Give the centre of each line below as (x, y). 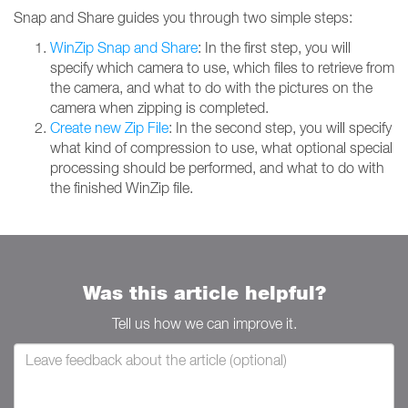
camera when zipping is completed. (159, 107)
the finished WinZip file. (122, 188)
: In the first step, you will (274, 47)
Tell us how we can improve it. (204, 323)
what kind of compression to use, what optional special (221, 148)
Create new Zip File (109, 127)
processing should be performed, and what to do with (217, 168)
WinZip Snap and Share (124, 47)
